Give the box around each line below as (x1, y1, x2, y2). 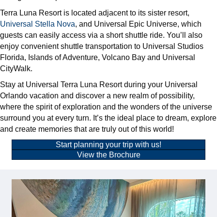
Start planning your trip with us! (56, 140, 161, 149)
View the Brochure (77, 150, 140, 159)
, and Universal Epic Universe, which (75, 19, 201, 28)
